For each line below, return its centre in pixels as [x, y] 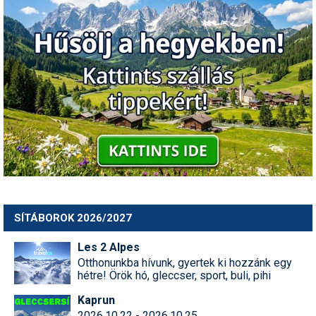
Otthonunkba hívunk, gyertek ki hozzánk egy [185, 262]
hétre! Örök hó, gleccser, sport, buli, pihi [174, 275]
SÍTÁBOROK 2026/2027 [73, 218]
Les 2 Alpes [109, 247]
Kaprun [96, 300]
